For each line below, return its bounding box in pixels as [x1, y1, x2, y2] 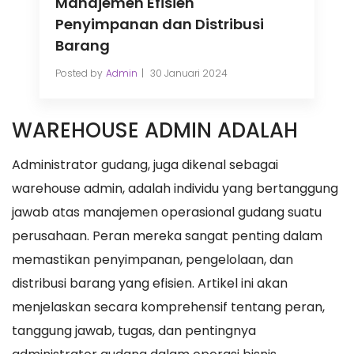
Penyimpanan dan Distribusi [55, 13, 264, 34]
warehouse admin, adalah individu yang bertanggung [12, 179, 338, 198]
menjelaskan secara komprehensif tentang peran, [12, 297, 325, 316]
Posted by [55, 66, 103, 80]
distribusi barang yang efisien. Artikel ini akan [12, 273, 288, 292]
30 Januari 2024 [149, 66, 228, 80]
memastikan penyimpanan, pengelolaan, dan [12, 250, 293, 269]
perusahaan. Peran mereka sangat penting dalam [12, 226, 322, 245]
